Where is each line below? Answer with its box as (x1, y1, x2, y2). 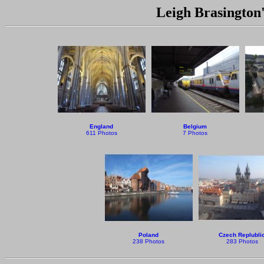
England (90, 123, 113, 130)
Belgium (183, 123, 207, 130)
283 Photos (226, 238, 258, 245)
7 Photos (183, 130, 207, 136)
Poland (138, 232, 159, 238)
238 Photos (132, 238, 164, 245)
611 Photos (85, 130, 117, 136)
